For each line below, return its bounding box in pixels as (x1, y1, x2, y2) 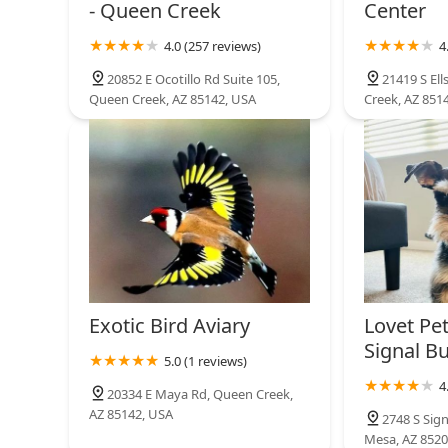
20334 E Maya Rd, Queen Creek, (107, 385, 293, 404)
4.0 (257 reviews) (164, 37, 261, 56)
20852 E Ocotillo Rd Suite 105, (107, 70, 280, 89)
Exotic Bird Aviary (89, 312, 250, 340)
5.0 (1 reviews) (164, 352, 247, 371)
